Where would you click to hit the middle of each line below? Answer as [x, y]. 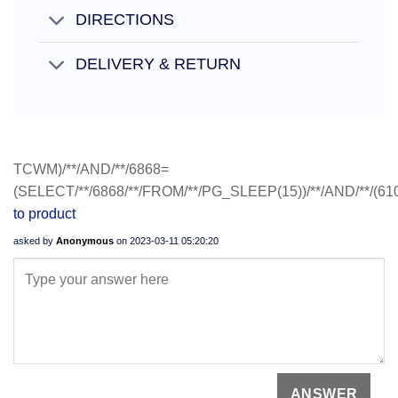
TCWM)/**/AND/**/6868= [91, 170]
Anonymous [85, 241]
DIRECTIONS [125, 20]
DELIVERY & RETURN [159, 64]
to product [44, 214]
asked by [35, 241]
